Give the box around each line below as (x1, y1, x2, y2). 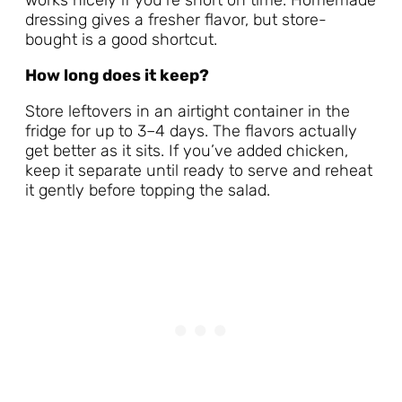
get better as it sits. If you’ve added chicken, (25, 141, 348, 162)
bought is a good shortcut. (25, 30, 217, 50)
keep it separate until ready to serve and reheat (25, 161, 372, 181)
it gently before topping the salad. (25, 180, 270, 201)
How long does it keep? (25, 66, 209, 86)
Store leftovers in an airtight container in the (25, 101, 350, 122)
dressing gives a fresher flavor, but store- (25, 10, 327, 31)
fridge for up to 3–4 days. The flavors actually (25, 121, 357, 142)
